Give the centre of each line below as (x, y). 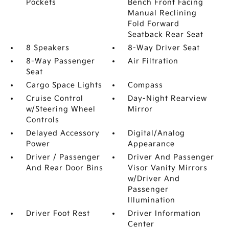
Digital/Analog (157, 133)
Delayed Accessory (63, 133)
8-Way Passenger (60, 61)
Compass (146, 85)
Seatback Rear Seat (166, 35)
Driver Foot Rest (58, 213)
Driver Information (165, 213)
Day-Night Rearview (168, 98)
